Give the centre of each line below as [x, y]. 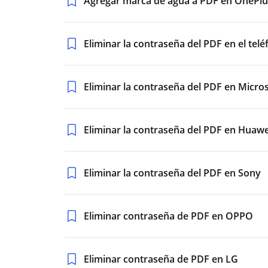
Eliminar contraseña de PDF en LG [161, 259]
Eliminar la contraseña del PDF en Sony [172, 173]
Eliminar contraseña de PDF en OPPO [168, 216]
